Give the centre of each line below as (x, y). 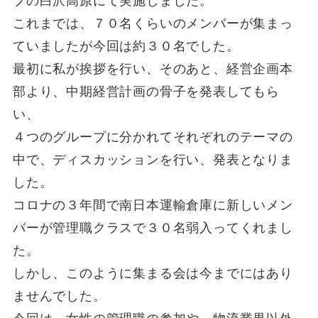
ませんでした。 (59, 296)
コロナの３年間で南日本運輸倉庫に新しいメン (153, 205)
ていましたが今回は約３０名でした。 (126, 46)
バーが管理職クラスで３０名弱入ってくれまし (153, 227)
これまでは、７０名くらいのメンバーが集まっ (153, 23)
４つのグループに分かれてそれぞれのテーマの (153, 137)
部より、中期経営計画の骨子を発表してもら (146, 91)
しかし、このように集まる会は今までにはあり (153, 273)
